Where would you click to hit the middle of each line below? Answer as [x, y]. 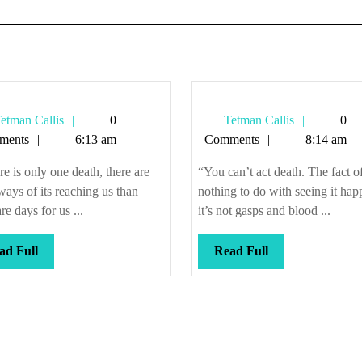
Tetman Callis [257, 120]
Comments [232, 139]
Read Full [241, 251]
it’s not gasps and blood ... [264, 210]
